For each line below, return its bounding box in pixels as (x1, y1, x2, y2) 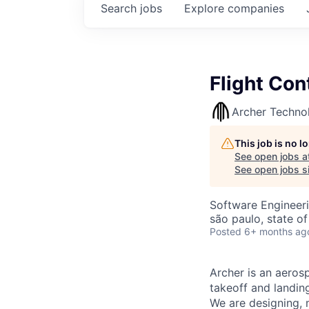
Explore (184, 1, 228, 15)
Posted (210, 226, 241, 237)
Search (101, 1, 140, 15)
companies (228, 1, 284, 15)
